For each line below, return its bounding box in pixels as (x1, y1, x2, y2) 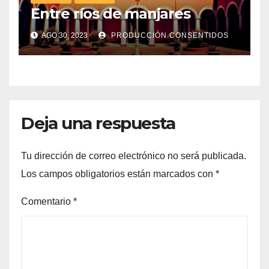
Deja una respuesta (21, 112, 175, 133)
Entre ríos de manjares (31, 4, 190, 22)
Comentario (21, 196, 73, 207)
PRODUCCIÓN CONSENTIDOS (109, 31, 229, 40)
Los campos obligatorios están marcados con (21, 169, 216, 180)
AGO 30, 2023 (40, 31, 88, 40)
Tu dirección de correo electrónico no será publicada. (21, 151, 246, 162)
